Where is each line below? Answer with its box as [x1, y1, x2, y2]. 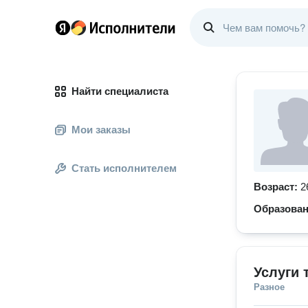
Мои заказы [71, 124, 131, 135]
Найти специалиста [71, 85, 168, 97]
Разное [254, 282, 285, 292]
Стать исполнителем [71, 162, 177, 174]
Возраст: [254, 181, 300, 192]
